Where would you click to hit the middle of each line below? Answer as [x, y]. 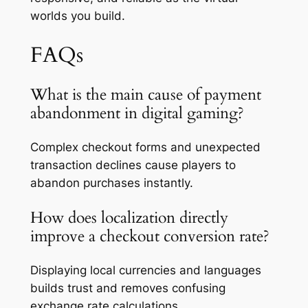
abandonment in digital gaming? [139, 113]
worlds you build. [77, 15]
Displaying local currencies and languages [145, 270]
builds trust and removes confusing [128, 288]
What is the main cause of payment [145, 95]
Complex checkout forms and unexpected [145, 147]
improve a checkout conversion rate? [152, 236]
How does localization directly [129, 217]
